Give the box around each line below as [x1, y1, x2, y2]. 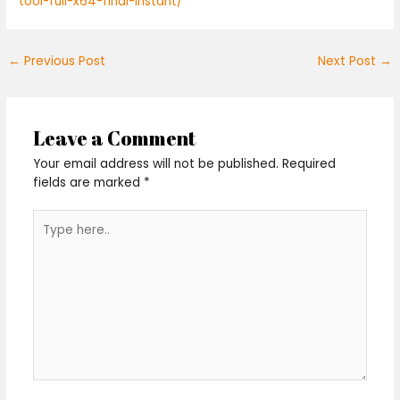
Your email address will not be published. [32, 154, 279, 172]
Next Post [317, 53, 379, 71]
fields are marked [32, 173, 144, 191]
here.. [31, 229, 65, 246]
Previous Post [21, 53, 106, 71]
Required [281, 154, 336, 172]
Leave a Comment [32, 124, 196, 151]
